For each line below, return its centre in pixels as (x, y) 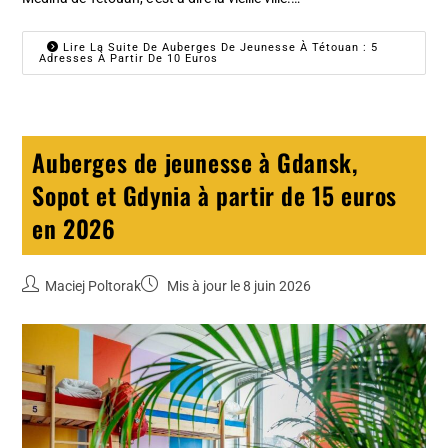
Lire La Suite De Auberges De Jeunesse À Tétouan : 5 (219, 48)
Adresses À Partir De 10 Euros (129, 59)
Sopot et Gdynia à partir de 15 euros (215, 195)
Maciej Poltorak (93, 286)
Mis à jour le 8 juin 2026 (238, 286)
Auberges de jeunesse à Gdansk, (195, 162)
